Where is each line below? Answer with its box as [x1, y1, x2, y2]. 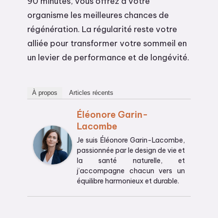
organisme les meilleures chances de [27, 10, 169, 20]
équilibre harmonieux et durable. [77, 177, 179, 186]
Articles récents [69, 89, 113, 97]
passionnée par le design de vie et [77, 146, 185, 155]
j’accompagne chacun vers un [77, 166, 185, 176]
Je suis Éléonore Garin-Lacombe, [77, 136, 185, 145]
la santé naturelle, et [77, 156, 185, 165]
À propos [32, 89, 57, 97]
